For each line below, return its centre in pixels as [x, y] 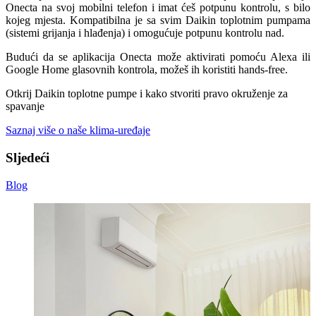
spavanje [25, 107]
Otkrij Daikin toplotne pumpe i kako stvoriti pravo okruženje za [147, 94]
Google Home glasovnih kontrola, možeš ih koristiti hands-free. [147, 70]
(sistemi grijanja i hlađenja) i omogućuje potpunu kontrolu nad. [145, 33]
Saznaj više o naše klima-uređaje [78, 130]
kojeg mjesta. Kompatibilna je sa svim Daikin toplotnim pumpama [158, 20]
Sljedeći [28, 157]
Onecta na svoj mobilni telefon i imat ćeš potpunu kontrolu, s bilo [158, 8]
